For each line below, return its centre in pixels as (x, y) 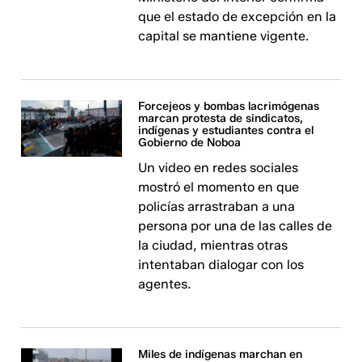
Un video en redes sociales (219, 168)
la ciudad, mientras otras (213, 245)
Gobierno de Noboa (190, 143)
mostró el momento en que (219, 187)
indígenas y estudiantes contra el (226, 130)
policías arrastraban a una (217, 206)
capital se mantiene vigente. (224, 36)
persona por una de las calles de (236, 226)
